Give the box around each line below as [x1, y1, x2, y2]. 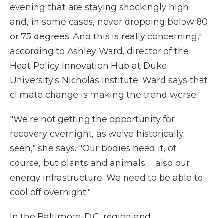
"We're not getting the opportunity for [10, 114, 175, 125]
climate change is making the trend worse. [10, 90, 198, 100]
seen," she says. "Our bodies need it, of [10, 143, 176, 154]
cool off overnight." [10, 187, 91, 198]
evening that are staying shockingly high [10, 2, 189, 13]
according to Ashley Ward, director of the [10, 46, 189, 56]
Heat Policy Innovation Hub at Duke [10, 60, 167, 71]
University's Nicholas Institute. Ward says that [10, 75, 208, 86]
